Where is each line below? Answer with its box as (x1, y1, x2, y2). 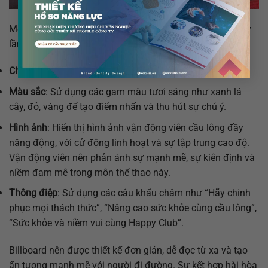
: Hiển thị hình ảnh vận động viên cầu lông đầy (47, 121, 243, 133)
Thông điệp (9, 187, 57, 199)
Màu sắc (9, 86, 45, 98)
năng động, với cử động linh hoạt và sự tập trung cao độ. (9, 136, 249, 148)
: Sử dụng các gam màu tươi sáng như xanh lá (45, 86, 242, 98)
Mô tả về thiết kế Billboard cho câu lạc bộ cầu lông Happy (9, 23, 251, 35)
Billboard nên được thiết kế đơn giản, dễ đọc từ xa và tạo (9, 244, 248, 256)
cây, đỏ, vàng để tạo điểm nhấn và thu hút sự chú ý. (9, 100, 226, 112)
